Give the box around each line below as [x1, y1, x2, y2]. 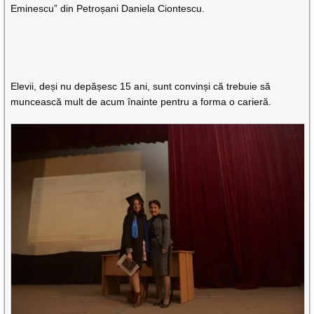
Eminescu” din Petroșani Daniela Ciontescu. [11, 3, 205, 14]
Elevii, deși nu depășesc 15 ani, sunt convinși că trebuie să [11, 81, 271, 92]
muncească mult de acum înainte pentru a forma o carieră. [11, 96, 272, 107]
